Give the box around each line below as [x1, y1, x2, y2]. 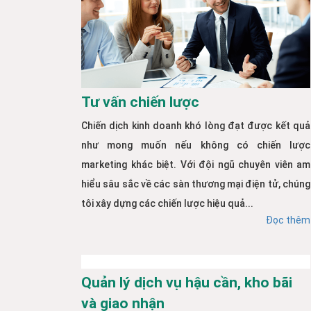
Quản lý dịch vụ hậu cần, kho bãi [81, 274, 292, 292]
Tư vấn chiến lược [81, 94, 199, 111]
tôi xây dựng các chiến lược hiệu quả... [81, 198, 253, 210]
